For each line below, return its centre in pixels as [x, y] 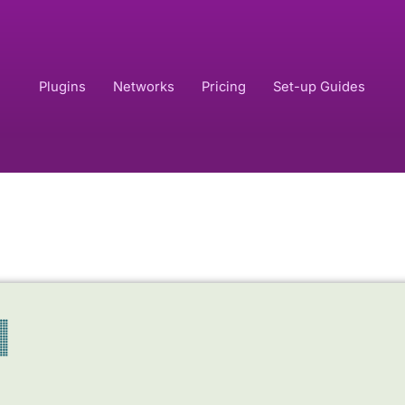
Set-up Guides [320, 86]
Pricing [224, 86]
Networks [144, 86]
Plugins [63, 86]
